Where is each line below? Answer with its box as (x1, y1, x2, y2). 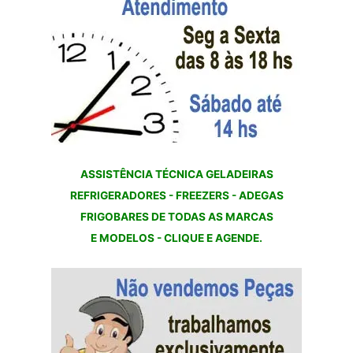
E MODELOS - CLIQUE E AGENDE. (91, 231, 262, 244)
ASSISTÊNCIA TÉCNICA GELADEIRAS (80, 167, 273, 180)
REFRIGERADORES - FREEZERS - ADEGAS (69, 188, 284, 202)
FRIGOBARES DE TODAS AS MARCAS (80, 210, 273, 223)
